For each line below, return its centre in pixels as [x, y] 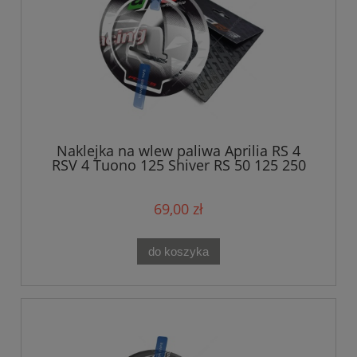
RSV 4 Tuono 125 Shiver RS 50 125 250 [178, 165]
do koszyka [178, 251]
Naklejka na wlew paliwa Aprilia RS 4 [178, 151]
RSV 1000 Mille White [178, 180]
